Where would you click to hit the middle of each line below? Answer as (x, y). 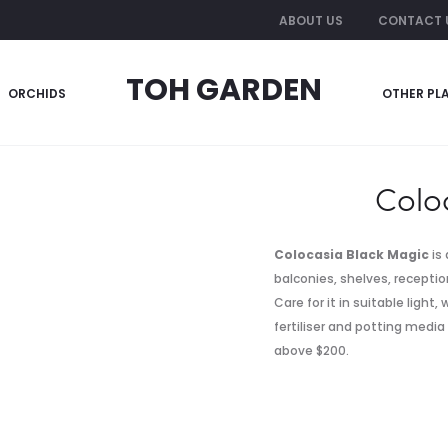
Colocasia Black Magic (351, 254)
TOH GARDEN (224, 90)
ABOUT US (311, 20)
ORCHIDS (37, 93)
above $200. (311, 350)
